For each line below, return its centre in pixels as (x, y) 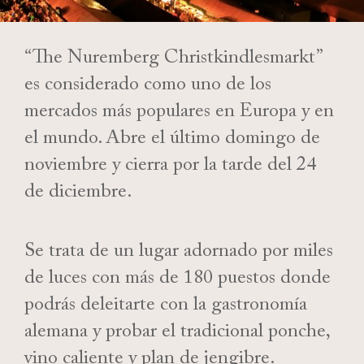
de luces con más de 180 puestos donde (178, 280)
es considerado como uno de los (148, 87)
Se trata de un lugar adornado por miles (179, 253)
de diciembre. (80, 194)
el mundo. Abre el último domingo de (172, 141)
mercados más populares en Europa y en (179, 114)
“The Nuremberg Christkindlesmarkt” (173, 60)
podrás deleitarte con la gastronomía (166, 307)
